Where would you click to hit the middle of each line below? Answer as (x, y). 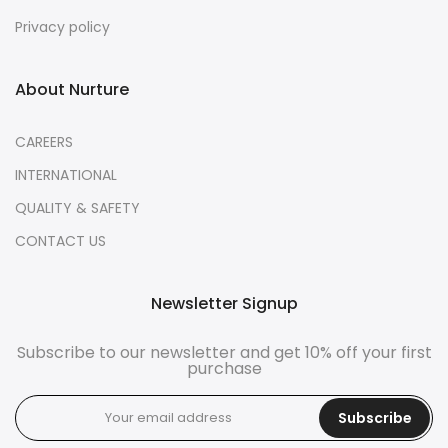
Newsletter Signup (224, 304)
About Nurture (72, 90)
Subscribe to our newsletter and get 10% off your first (224, 353)
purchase (224, 369)
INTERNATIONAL (66, 175)
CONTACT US (60, 241)
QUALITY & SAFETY (77, 208)
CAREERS (44, 142)
